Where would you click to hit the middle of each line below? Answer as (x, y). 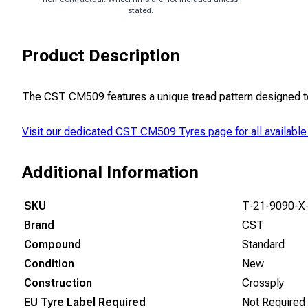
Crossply (263, 283)
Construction (58, 283)
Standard (263, 245)
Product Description (101, 56)
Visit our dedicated (69, 132)
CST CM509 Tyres (161, 132)
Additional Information (110, 173)
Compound (53, 245)
